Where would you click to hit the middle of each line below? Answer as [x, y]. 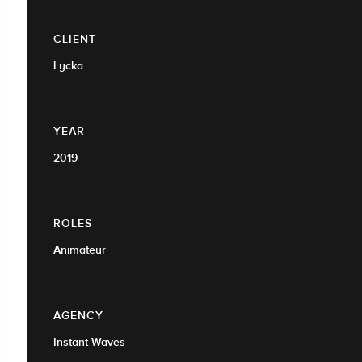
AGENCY [78, 315]
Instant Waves [89, 341]
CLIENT [75, 38]
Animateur [80, 249]
